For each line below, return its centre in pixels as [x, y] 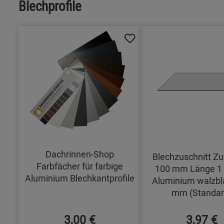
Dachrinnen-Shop [79, 154]
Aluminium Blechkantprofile [79, 178]
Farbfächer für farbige [79, 166]
